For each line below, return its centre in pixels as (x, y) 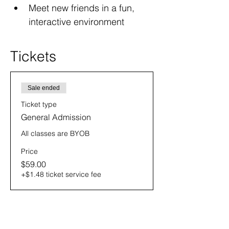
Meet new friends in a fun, (83, 8)
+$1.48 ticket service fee (61, 174)
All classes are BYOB (55, 133)
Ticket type (39, 104)
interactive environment (76, 22)
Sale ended (44, 88)
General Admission (56, 117)
